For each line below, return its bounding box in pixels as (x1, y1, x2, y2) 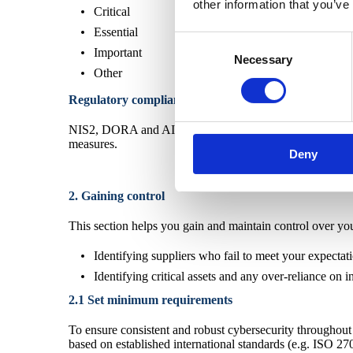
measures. (69, 136, 117, 150)
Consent (174, 34, 218, 48)
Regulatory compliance (69, 92, 191, 106)
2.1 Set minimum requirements (69, 292, 232, 307)
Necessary (234, 52, 292, 66)
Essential (94, 24, 138, 39)
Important (94, 45, 142, 59)
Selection (174, 53, 222, 67)
